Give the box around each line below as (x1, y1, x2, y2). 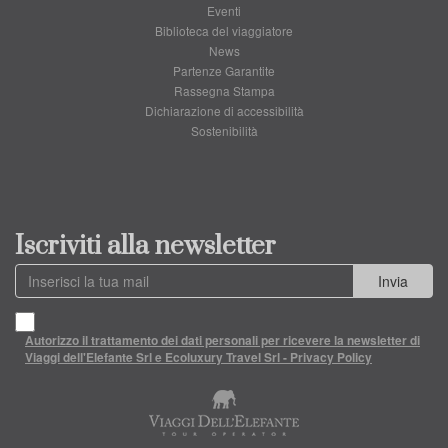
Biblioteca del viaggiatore (155, 22, 293, 39)
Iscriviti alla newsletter (15, 230, 276, 263)
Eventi (207, 2, 241, 19)
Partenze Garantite (173, 62, 275, 79)
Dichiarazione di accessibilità (144, 102, 304, 119)
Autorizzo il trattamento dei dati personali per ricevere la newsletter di (25, 331, 420, 350)
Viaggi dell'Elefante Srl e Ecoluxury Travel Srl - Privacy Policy (25, 348, 372, 367)
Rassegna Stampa (173, 82, 275, 99)
